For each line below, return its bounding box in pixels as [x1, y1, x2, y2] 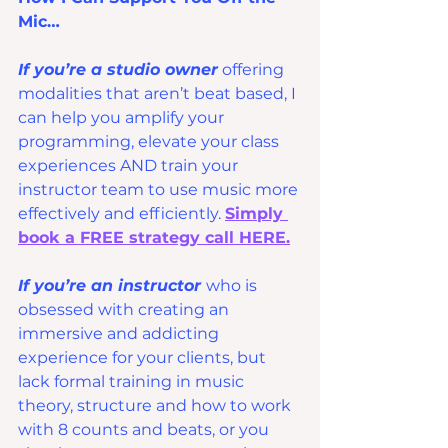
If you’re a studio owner [18, 60, 218, 80]
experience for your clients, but [18, 348, 270, 368]
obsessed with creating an [18, 300, 233, 320]
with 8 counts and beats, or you [18, 420, 273, 440]
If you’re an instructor [18, 276, 206, 296]
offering [218, 60, 288, 80]
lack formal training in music [18, 372, 248, 392]
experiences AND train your [18, 156, 242, 176]
